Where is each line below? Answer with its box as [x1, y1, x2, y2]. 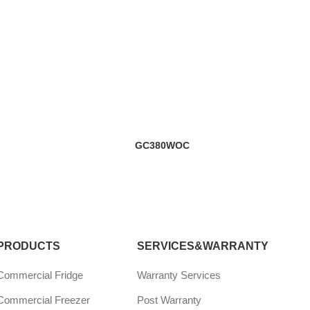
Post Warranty [137, 294, 202, 307]
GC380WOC [134, 140, 190, 152]
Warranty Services [137, 269, 221, 282]
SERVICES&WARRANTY [137, 240, 269, 253]
